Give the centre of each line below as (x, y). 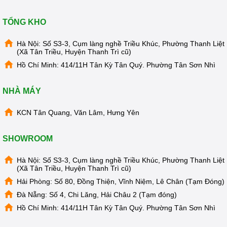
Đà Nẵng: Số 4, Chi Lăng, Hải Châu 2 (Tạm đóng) (97, 195)
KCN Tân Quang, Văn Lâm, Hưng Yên (78, 112)
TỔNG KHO (24, 22)
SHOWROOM (28, 139)
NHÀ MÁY (22, 91)
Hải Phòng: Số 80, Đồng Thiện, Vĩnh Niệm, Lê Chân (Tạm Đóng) (121, 181)
